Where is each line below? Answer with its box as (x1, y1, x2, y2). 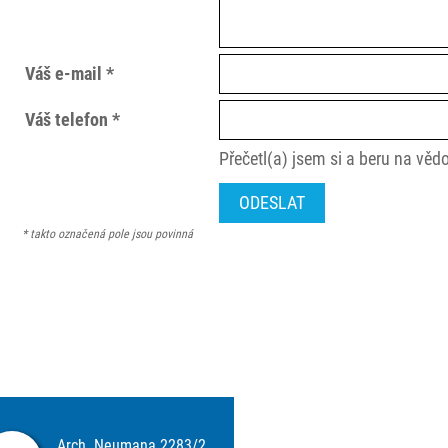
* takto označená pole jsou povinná (22, 227, 194, 241)
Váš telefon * (25, 109, 121, 130)
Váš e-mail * (25, 63, 115, 84)
